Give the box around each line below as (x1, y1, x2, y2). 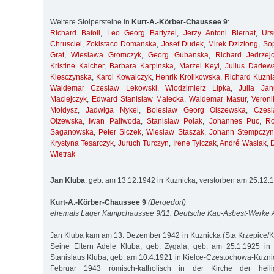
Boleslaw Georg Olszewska (146, 106, 246, 115)
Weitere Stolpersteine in (50, 18, 131, 27)
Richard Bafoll (50, 29, 100, 38)
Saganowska (50, 128, 94, 137)
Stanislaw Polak (147, 117, 203, 126)
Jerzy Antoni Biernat (183, 29, 256, 38)
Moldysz (50, 106, 78, 115)
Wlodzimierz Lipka (165, 84, 231, 93)
